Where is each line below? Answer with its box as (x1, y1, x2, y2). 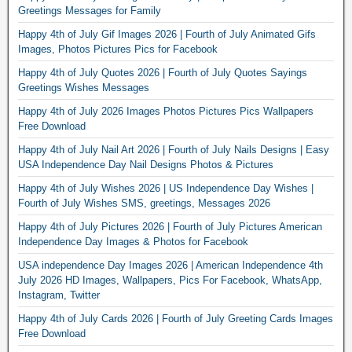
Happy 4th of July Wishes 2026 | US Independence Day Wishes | (18, 182, 313, 195)
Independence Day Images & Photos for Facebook (18, 236, 248, 248)
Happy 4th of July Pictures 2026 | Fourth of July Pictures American (18, 221, 322, 233)
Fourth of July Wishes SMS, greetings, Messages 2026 (18, 197, 270, 210)
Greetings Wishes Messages (18, 82, 149, 94)
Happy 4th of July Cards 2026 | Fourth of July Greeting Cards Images (18, 313, 333, 325)
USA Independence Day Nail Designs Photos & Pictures (18, 159, 273, 171)
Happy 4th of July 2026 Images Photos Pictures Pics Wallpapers (18, 105, 313, 118)
